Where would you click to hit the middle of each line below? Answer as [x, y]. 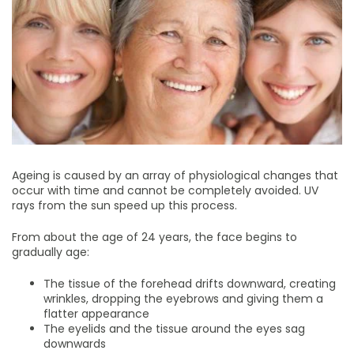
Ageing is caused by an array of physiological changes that [175, 175]
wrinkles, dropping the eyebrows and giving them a [183, 298]
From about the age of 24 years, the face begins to [154, 237]
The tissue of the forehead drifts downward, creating [190, 283]
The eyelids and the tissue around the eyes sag [174, 328]
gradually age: [51, 252]
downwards [75, 343]
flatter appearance [96, 313]
